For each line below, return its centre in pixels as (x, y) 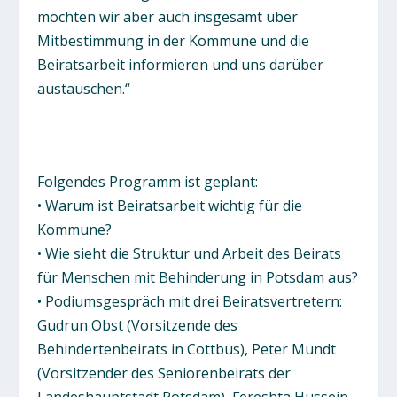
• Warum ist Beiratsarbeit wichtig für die (170, 205)
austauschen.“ (84, 88)
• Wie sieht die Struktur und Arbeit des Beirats (190, 253)
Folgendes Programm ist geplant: (148, 181)
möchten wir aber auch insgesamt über (168, 16)
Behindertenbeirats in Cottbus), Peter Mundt (187, 349)
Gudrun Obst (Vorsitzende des (138, 325)
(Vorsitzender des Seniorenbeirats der (164, 373)
